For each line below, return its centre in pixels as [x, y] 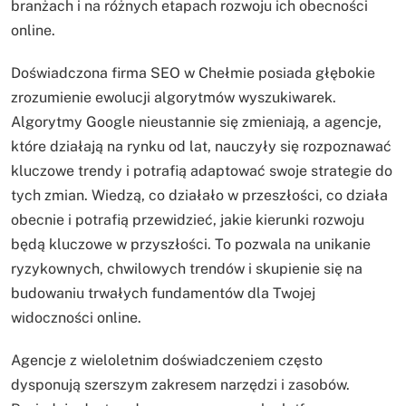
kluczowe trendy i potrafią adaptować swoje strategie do [202, 171]
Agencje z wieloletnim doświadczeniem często [167, 361]
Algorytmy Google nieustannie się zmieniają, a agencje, [196, 122]
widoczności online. [76, 318]
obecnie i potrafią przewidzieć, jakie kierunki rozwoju [188, 220]
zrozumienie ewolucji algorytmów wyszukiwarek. [174, 98]
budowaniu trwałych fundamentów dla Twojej [163, 294]
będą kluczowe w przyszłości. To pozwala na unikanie [191, 245]
